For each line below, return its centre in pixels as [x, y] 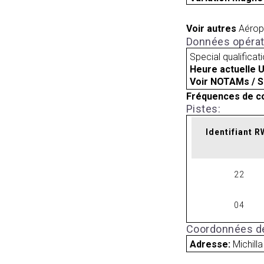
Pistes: [203, 108]
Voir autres [211, 29]
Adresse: [212, 244]
